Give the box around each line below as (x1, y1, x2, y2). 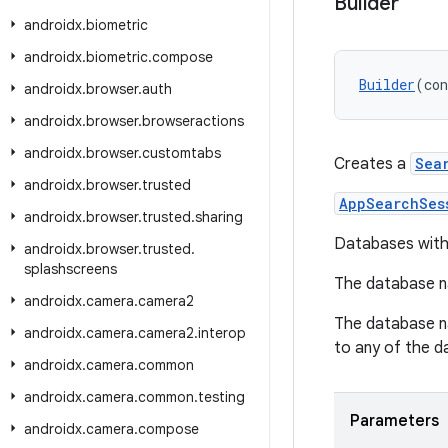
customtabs (142, 144, 221, 162)
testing (198, 388, 245, 406)
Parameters (350, 411, 439, 431)
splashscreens (24, 260, 117, 278)
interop (198, 324, 246, 342)
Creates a (334, 154, 410, 174)
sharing (195, 208, 243, 226)
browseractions (142, 112, 244, 130)
